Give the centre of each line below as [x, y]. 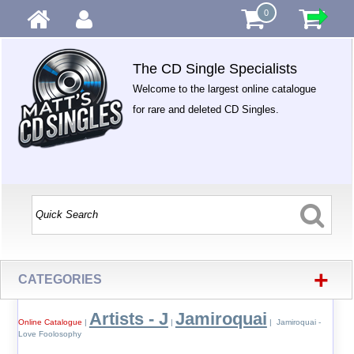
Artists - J [128, 319]
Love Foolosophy [49, 334]
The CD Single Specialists [215, 69]
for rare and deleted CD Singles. [206, 109]
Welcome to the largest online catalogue [225, 89]
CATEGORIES [60, 279]
